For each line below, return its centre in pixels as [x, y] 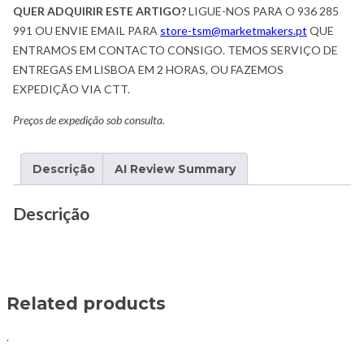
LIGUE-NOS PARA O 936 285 [262, 11]
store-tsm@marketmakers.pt [234, 31]
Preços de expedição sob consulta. [89, 120]
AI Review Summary [175, 169]
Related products [86, 303]
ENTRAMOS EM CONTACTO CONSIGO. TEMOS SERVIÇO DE [175, 50]
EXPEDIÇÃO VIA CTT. [71, 89]
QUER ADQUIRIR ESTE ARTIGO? [100, 11]
